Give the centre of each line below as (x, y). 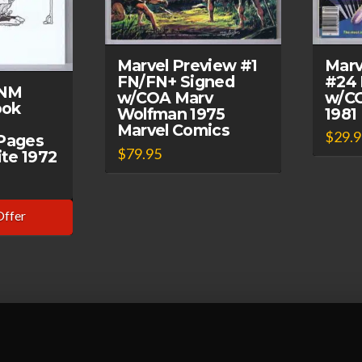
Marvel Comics (173, 130)
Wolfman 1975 (171, 114)
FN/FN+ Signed (176, 82)
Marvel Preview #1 (187, 66)
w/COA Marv (165, 98)
